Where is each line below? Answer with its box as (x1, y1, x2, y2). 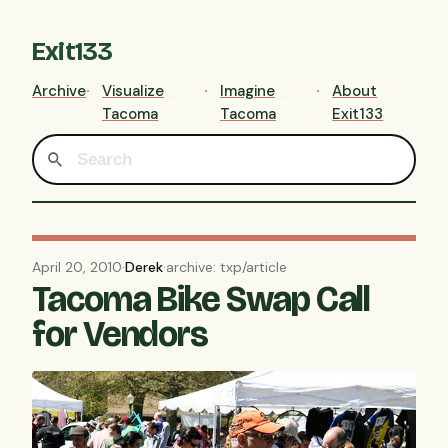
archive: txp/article (166, 258, 287, 277)
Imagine (220, 81, 276, 101)
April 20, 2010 (32, 258, 122, 277)
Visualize (102, 81, 164, 101)
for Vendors (32, 313, 209, 357)
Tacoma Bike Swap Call (32, 278, 371, 322)
